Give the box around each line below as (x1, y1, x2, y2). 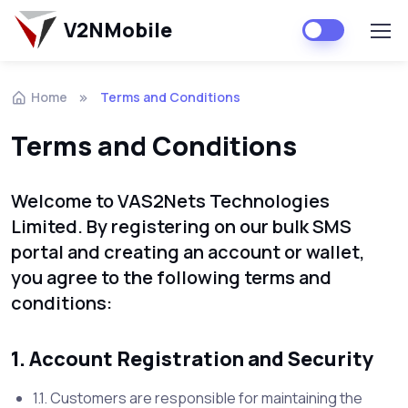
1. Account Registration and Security (11, 345, 373, 372)
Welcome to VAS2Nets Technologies (11, 189, 330, 213)
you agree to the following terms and (11, 265, 331, 290)
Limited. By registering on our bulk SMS (11, 214, 352, 239)
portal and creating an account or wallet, (11, 240, 365, 264)
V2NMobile (64, 16, 172, 45)
